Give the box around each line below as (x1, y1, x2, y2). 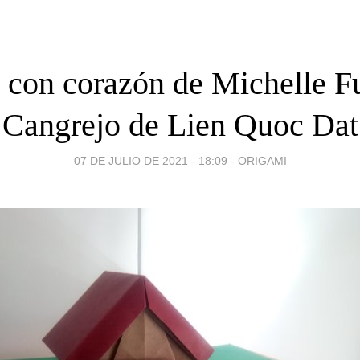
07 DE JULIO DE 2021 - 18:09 (73, 153, 227, 167)
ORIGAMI (237, 153, 287, 167)
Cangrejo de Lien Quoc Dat (2, 106, 358, 143)
